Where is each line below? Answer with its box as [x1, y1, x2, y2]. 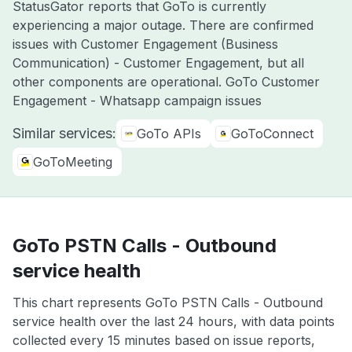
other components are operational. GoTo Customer [13, 74, 320, 90]
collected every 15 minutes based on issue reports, [13, 332, 315, 348]
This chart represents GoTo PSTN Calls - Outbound [13, 295, 323, 310]
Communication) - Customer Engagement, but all [13, 55, 304, 71]
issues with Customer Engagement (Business [13, 36, 278, 52]
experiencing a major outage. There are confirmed [13, 17, 313, 33]
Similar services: [13, 125, 116, 141]
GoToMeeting [33, 154, 112, 170]
